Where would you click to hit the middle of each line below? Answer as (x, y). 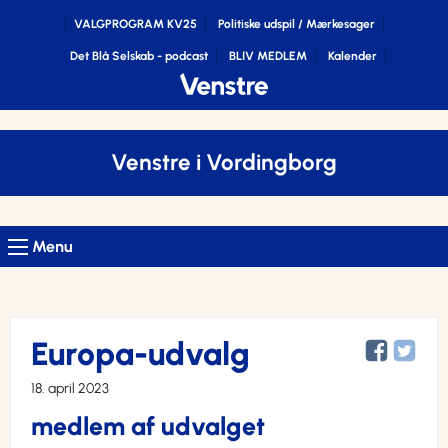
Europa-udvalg (140, 354)
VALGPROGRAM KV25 (135, 24)
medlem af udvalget (148, 426)
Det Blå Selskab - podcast (139, 56)
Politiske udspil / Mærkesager (296, 24)
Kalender (352, 56)
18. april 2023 (70, 388)
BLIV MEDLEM (268, 56)
